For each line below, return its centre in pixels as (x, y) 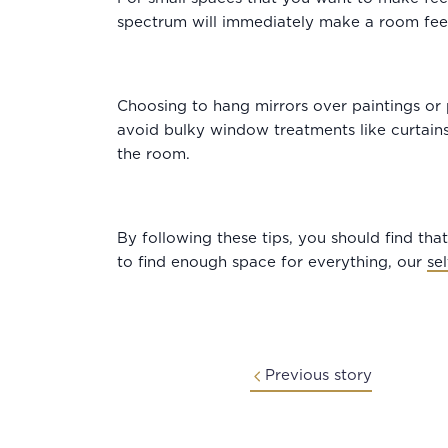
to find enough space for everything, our (272, 262)
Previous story (318, 375)
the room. (153, 154)
